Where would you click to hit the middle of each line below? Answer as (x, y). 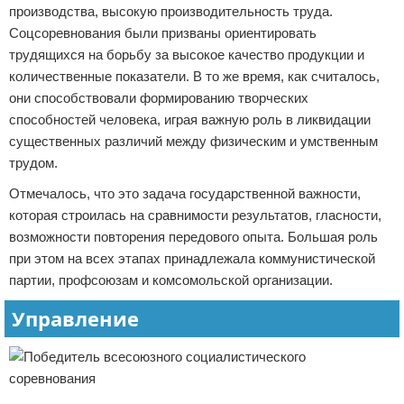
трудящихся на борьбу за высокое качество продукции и (187, 55)
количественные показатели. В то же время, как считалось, (194, 76)
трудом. (33, 163)
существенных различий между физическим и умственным (193, 141)
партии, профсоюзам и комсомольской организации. (171, 280)
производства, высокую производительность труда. (171, 11)
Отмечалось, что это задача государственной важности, (185, 193)
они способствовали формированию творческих (159, 98)
